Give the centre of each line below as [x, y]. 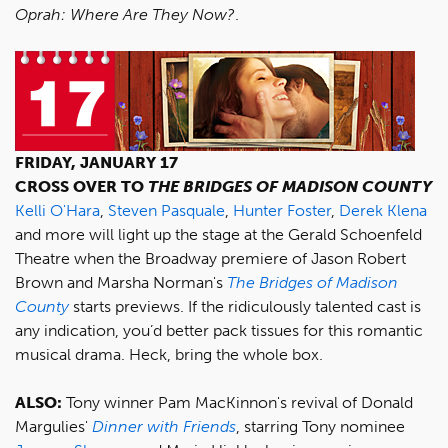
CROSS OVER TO [81, 186]
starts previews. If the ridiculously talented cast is [245, 306]
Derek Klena [383, 210]
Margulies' [53, 426]
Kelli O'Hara [57, 210]
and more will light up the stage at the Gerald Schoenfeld [218, 234]
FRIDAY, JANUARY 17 [96, 162]
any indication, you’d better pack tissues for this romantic [219, 330]
